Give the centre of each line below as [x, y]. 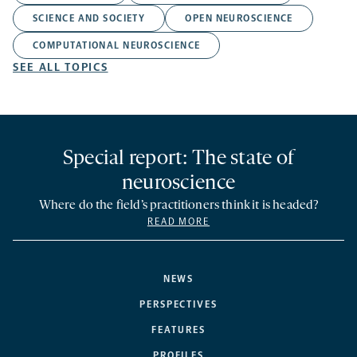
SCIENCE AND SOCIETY [89, 19]
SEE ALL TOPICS [61, 68]
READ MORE [178, 222]
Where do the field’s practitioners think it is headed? [178, 206]
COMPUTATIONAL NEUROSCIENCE [117, 46]
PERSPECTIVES [178, 305]
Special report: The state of [178, 159]
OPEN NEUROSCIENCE [239, 19]
